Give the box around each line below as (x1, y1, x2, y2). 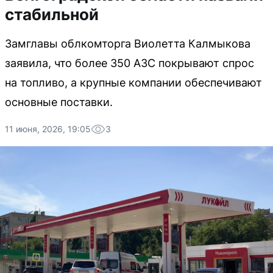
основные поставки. (5, 96, 113, 108)
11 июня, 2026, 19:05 (5, 124, 91, 134)
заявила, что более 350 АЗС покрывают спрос (5, 57, 254, 69)
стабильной (5, 5, 99, 24)
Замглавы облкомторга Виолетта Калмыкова (5, 37, 250, 50)
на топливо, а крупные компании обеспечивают (5, 76, 262, 89)
